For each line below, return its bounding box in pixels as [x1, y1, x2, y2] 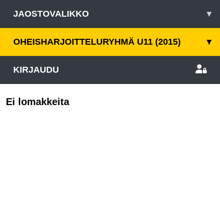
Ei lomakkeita [6, 96, 69, 107]
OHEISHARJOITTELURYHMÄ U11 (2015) [13, 37, 181, 47]
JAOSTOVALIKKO [13, 9, 89, 19]
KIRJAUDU [13, 65, 59, 75]
